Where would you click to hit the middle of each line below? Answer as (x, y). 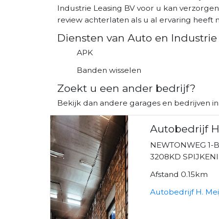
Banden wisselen (109, 70)
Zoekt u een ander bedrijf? (126, 88)
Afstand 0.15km (179, 174)
